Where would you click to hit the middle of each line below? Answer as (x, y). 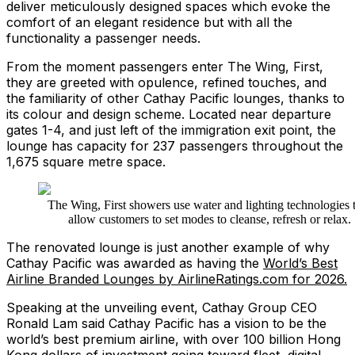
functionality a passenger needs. (103, 38)
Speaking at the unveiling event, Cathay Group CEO (162, 308)
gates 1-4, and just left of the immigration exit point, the (171, 130)
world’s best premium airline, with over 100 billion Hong (174, 340)
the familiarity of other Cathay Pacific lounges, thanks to (176, 99)
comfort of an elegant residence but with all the (149, 23)
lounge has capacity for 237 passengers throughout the (175, 146)
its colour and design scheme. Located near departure (169, 115)
